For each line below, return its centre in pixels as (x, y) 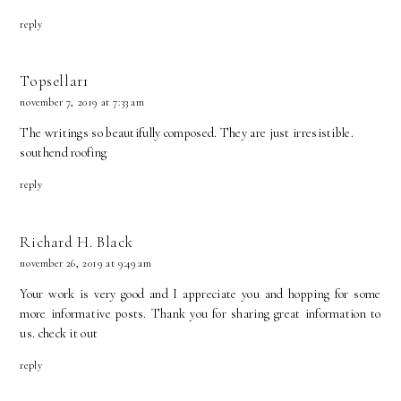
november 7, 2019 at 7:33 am (82, 102)
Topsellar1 (54, 81)
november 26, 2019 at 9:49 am (86, 263)
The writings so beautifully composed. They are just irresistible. (187, 133)
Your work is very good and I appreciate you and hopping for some (200, 294)
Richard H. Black (77, 242)
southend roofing (64, 153)
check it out (68, 333)
